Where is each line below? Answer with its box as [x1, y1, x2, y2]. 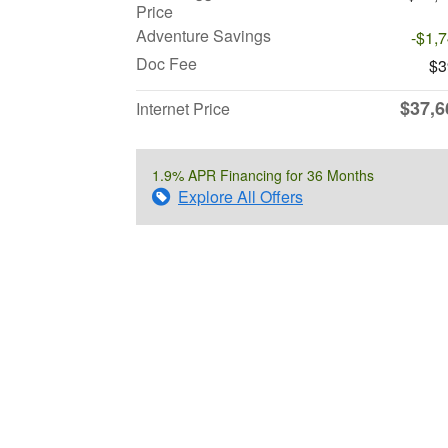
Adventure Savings [136, 24, 271, 48]
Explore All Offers [178, 185, 303, 209]
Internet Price [136, 97, 230, 121]
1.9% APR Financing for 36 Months [152, 165, 374, 186]
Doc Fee [136, 52, 197, 76]
